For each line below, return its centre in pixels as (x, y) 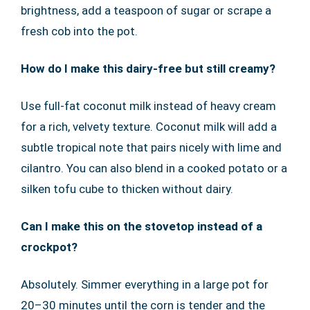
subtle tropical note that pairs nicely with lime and (151, 147)
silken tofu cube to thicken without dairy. (127, 189)
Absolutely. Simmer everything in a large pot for (145, 284)
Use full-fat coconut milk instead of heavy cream (148, 106)
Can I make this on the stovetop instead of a (142, 226)
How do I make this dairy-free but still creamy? (148, 68)
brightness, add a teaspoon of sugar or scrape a (146, 10)
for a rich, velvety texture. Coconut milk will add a (149, 126)
